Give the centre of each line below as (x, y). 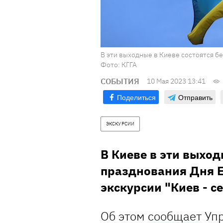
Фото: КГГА (119, 65)
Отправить (195, 97)
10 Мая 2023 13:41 (176, 81)
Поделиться (136, 97)
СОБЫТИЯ (120, 81)
